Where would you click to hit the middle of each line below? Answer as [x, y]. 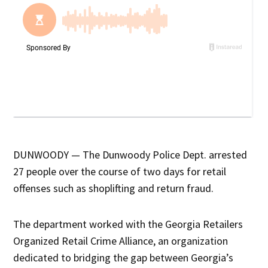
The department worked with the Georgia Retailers [128, 224]
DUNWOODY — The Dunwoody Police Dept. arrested [130, 154]
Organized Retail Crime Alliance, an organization [121, 240]
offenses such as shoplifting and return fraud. [114, 188]
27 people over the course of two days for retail [120, 171]
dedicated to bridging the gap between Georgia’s [124, 257]
